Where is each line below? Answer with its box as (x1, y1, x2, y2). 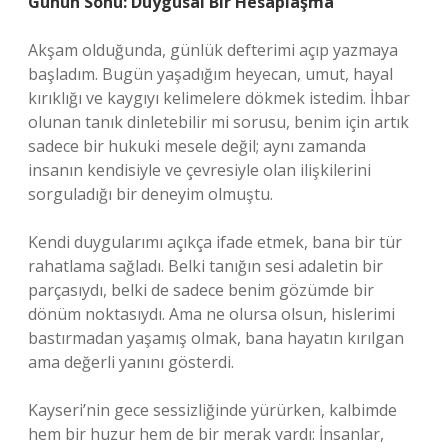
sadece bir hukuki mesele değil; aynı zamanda (28, 135, 366, 157)
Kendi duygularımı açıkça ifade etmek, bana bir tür (28, 231, 402, 253)
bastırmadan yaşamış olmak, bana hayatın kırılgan (28, 327, 404, 349)
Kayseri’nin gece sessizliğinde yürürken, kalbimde (28, 399, 397, 421)
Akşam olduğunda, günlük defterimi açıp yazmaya (28, 39, 398, 61)
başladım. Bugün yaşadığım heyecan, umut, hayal (28, 63, 393, 85)
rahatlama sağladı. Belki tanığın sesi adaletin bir (28, 255, 383, 277)
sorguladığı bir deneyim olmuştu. (28, 183, 273, 205)
